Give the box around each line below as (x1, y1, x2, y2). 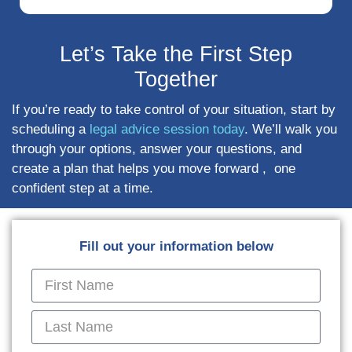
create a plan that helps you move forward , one (12, 160, 295, 176)
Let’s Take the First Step (60, 42, 292, 66)
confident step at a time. (12, 180, 153, 196)
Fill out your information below (79, 239, 273, 255)
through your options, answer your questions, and (12, 141, 302, 156)
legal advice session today (90, 121, 244, 137)
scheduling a (12, 121, 90, 137)
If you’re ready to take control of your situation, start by (12, 101, 335, 117)
